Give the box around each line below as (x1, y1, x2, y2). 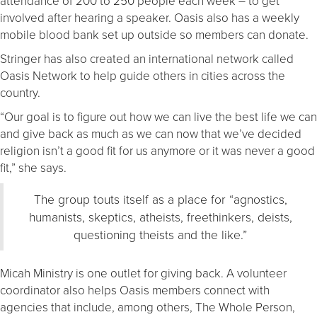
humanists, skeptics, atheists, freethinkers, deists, (28, 207, 292, 225)
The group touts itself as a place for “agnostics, (33, 190, 287, 207)
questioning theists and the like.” (74, 225, 247, 243)
